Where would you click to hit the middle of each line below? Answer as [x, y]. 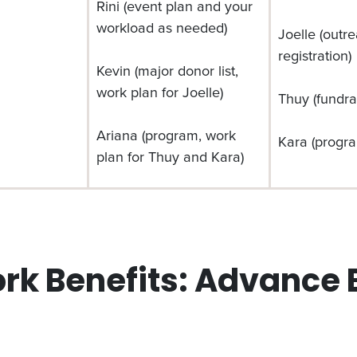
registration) [315, 55]
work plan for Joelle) [160, 92]
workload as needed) [162, 27]
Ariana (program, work [167, 135]
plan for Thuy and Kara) [171, 156]
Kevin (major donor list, [168, 70]
